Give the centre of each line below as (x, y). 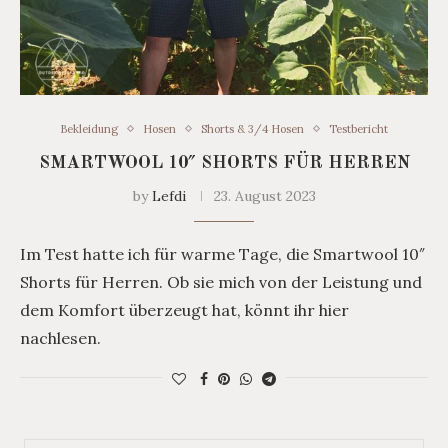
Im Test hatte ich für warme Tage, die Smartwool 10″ (222, 253)
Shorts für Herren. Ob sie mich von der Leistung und (221, 281)
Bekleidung (89, 128)
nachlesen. (60, 337)
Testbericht (358, 128)
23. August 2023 (264, 195)
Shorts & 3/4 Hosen (252, 128)
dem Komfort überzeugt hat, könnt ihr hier (184, 309)
